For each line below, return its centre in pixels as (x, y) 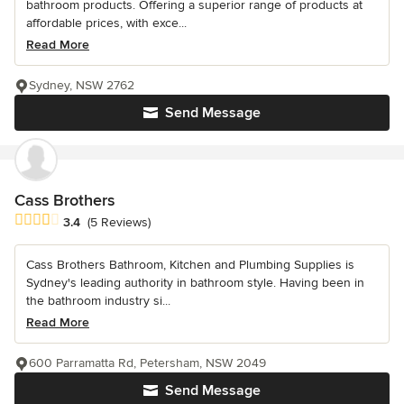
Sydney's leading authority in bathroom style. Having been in (195, 282)
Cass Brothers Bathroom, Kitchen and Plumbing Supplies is (190, 264)
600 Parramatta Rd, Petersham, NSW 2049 (147, 363)
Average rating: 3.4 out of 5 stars (116, 220)
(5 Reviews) (119, 223)
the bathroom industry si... (98, 300)
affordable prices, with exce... (106, 23)
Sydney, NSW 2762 (82, 85)
